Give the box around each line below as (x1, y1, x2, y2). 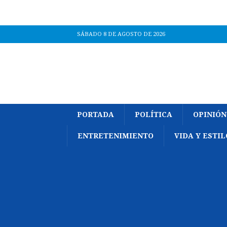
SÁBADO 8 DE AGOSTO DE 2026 (77, 31, 165, 37)
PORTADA (77, 110, 114, 119)
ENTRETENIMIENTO (78, 132, 154, 140)
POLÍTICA (135, 110, 172, 119)
